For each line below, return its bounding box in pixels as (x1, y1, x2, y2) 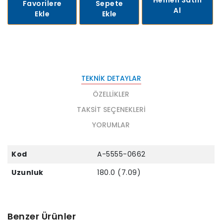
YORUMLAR (92, 119, 130, 130)
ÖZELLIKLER (93, 89, 129, 99)
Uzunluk (11, 167, 44, 177)
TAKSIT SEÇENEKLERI (76, 104, 146, 114)
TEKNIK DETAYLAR (81, 73, 141, 83)
